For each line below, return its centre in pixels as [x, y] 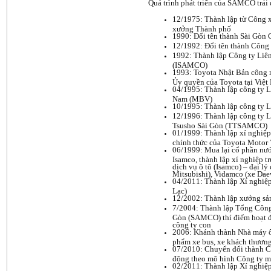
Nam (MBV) [192, 98]
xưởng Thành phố [202, 28]
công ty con [192, 224]
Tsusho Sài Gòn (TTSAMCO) [220, 125]
